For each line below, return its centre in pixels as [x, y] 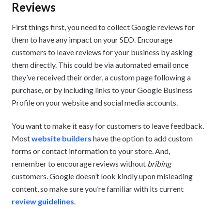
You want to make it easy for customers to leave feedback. [108, 125]
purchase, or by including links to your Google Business [102, 90]
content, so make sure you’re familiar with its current [98, 188]
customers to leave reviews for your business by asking [102, 52]
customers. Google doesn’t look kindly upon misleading [102, 176]
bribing [159, 163]
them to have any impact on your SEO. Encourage [92, 39]
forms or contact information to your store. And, [91, 151]
